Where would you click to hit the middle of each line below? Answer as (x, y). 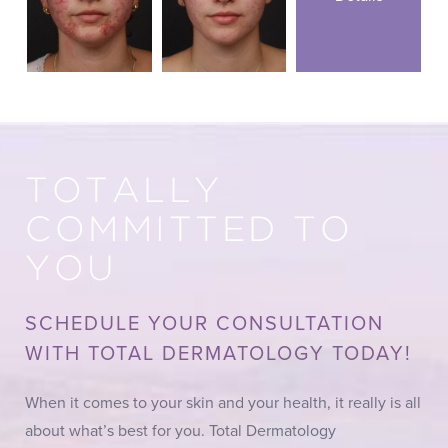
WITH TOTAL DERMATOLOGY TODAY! (218, 354)
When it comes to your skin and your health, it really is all (223, 403)
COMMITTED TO (189, 231)
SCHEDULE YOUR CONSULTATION (204, 324)
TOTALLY (124, 192)
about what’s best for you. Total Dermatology (180, 431)
